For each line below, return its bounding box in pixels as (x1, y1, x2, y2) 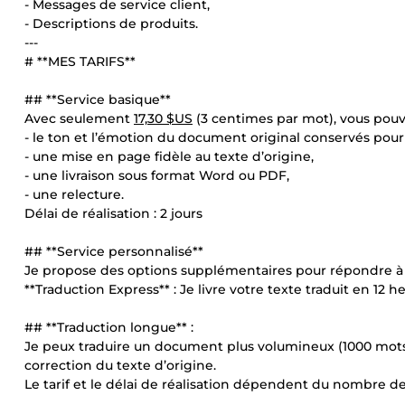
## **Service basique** (24, 91, 171, 108)
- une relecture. (24, 186, 124, 202)
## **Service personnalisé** (24, 243, 203, 259)
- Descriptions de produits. (24, 15, 198, 32)
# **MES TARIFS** (24, 53, 136, 70)
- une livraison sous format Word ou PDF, (24, 167, 289, 184)
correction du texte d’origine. (24, 357, 216, 373)
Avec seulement (24, 110, 134, 127)
